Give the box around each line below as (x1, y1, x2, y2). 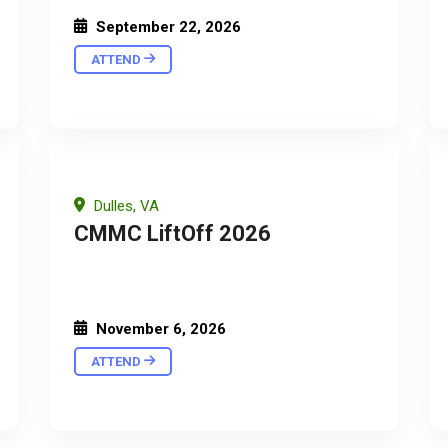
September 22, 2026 (92, 17, 241, 36)
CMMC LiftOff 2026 (74, 220, 271, 246)
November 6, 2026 (92, 319, 226, 338)
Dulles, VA (90, 196, 159, 215)
